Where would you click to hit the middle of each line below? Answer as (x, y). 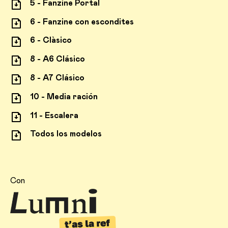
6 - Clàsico (50, 40)
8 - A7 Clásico (56, 78)
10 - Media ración (63, 96)
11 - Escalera (53, 115)
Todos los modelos (65, 134)
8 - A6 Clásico (57, 59)
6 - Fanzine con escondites (81, 22)
